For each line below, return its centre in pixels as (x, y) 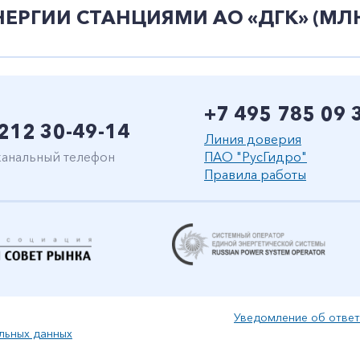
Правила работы (255, 174)
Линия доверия (253, 139)
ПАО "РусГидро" (256, 157)
